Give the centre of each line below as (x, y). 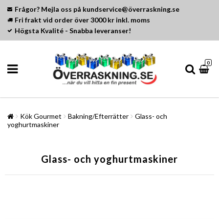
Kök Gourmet (41, 116)
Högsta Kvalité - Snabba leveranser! (73, 31)
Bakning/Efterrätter (98, 116)
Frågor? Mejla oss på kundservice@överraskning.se (97, 9)
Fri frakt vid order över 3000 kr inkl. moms (82, 20)
